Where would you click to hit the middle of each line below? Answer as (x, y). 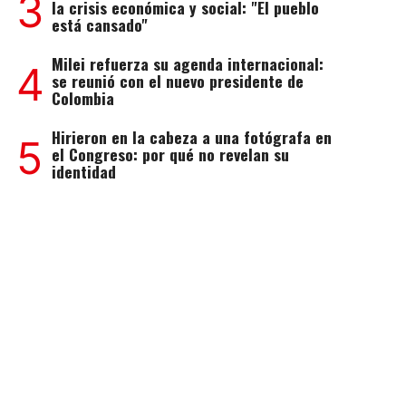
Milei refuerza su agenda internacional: (187, 63)
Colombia (82, 98)
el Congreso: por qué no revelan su (170, 154)
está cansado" (99, 24)
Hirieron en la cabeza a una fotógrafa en (191, 137)
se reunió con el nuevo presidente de (177, 81)
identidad (83, 171)
